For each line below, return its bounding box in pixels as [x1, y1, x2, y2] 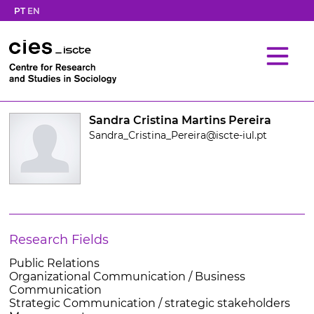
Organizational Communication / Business [8, 270, 245, 283]
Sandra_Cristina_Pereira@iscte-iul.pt [88, 129, 267, 142]
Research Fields [8, 232, 109, 247]
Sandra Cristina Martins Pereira [88, 114, 271, 127]
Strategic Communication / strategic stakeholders [8, 296, 290, 310]
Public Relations [8, 257, 100, 270]
